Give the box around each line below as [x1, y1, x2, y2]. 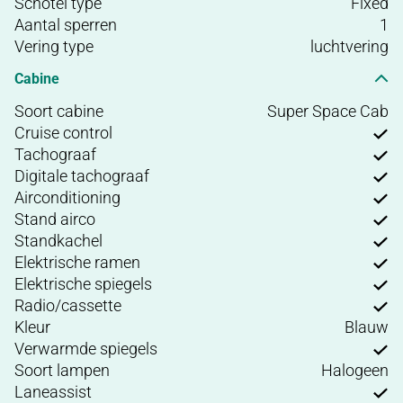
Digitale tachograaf [14, 166, 149, 185]
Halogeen [321, 360, 389, 380]
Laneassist [14, 381, 92, 401]
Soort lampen [14, 360, 110, 380]
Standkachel [14, 230, 103, 250]
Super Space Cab [267, 101, 389, 121]
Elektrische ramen [14, 252, 140, 272]
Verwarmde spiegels [14, 338, 157, 358]
